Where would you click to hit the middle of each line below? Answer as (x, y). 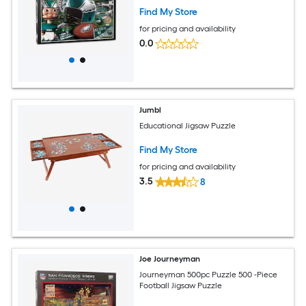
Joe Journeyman (170, 259)
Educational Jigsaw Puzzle (188, 125)
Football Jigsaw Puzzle (181, 285)
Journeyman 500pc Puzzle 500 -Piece (209, 274)
